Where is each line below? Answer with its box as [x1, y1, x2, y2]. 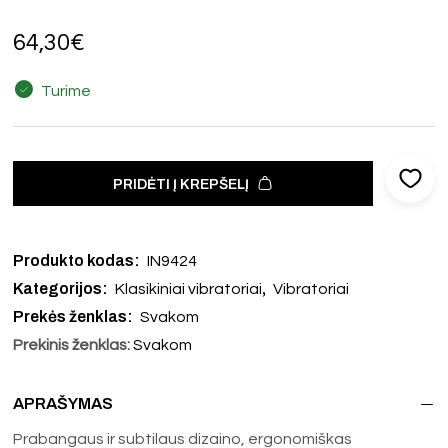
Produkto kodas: [13, 251, 144, 269]
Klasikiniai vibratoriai [115, 280, 263, 297]
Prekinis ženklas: [13, 336, 131, 353]
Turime [38, 82, 92, 99]
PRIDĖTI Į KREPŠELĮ [112, 176, 249, 192]
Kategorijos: [13, 279, 112, 297]
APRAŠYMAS [13, 394, 114, 412]
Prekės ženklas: [13, 307, 137, 325]
